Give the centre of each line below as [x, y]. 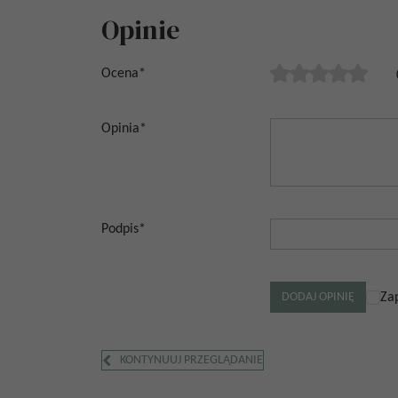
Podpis [120, 229]
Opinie [140, 30]
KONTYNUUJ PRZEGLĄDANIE [191, 360]
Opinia [120, 129]
